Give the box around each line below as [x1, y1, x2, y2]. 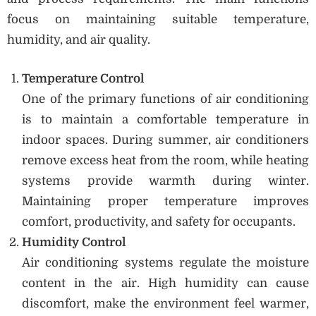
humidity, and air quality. [7, 33, 150, 47]
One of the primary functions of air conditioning [22, 92, 309, 106]
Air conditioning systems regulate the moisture [22, 255, 309, 269]
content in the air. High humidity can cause [22, 276, 309, 290]
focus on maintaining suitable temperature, [7, 13, 309, 27]
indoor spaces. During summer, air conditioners [22, 133, 309, 147]
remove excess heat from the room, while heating [22, 153, 309, 167]
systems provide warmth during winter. [22, 174, 309, 188]
